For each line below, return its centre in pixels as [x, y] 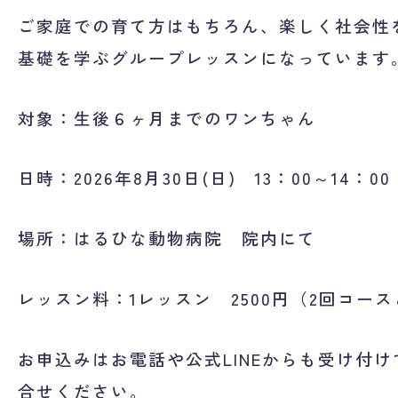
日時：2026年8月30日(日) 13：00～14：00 [205, 178]
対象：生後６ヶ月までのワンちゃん [167, 117]
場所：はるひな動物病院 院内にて [167, 238]
